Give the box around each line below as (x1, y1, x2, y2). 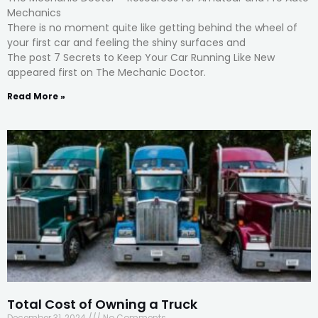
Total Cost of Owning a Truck (7, 295, 197, 314)
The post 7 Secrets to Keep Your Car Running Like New (7, 50, 275, 65)
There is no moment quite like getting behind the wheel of (7, 21, 297, 35)
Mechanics (7, 6, 61, 21)
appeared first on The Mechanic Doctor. (7, 65, 206, 80)
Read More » (7, 90, 65, 103)
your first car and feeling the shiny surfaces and (7, 35, 246, 50)
